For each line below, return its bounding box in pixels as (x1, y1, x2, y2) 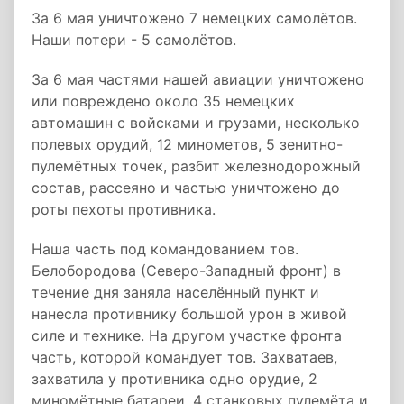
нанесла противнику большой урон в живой (32, 305, 347, 323)
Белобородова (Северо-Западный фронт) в (32, 262, 341, 280)
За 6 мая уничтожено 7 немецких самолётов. (32, 9, 357, 27)
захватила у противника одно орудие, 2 (32, 370, 317, 388)
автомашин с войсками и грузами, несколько (32, 114, 360, 132)
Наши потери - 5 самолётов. (32, 31, 236, 49)
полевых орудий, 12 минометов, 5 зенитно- (32, 135, 343, 153)
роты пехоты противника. (32, 200, 216, 218)
